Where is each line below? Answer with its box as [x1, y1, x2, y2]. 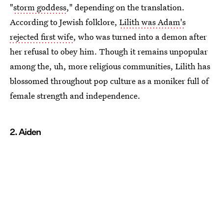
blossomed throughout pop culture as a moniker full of [10, 75, 209, 86]
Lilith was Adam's [119, 16, 186, 27]
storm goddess [13, 1, 66, 13]
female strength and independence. [10, 89, 140, 101]
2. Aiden [10, 126, 41, 137]
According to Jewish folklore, [10, 16, 119, 27]
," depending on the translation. [66, 1, 185, 13]
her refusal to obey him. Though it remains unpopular [10, 45, 208, 57]
